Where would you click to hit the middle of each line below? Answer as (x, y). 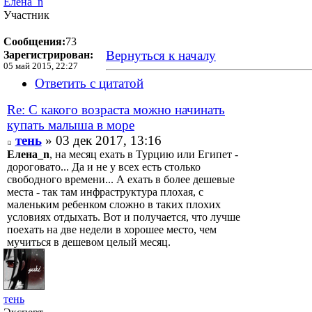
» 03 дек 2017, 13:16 (101, 140)
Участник (26, 15)
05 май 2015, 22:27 (41, 66)
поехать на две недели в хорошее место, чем (112, 229)
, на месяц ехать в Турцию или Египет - (144, 154)
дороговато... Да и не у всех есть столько (104, 166)
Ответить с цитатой (89, 83)
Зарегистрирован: (48, 54)
